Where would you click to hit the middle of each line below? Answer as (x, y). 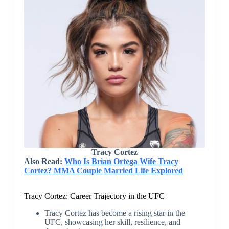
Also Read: (44, 162)
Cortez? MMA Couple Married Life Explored (103, 171)
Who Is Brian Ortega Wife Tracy (121, 162)
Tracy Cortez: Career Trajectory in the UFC (94, 196)
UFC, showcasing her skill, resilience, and (112, 222)
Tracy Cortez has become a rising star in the (114, 213)
